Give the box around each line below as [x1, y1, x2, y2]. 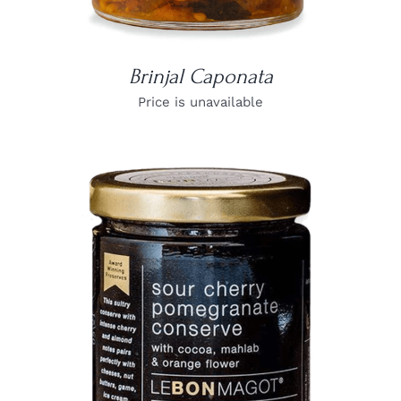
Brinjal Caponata [128, 64, 273, 90]
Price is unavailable [138, 94, 263, 111]
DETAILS [175, 308, 226, 321]
